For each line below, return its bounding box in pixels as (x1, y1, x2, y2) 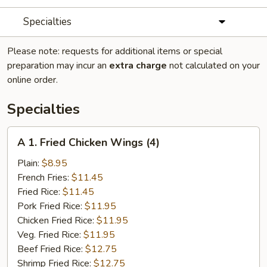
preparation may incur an (7, 59, 109, 72)
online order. (7, 73, 58, 86)
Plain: (17, 157, 42, 170)
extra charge (109, 59, 167, 72)
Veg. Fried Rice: (17, 228, 83, 241)
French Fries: (17, 171, 72, 184)
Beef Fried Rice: (17, 243, 85, 256)
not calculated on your (167, 59, 260, 72)
